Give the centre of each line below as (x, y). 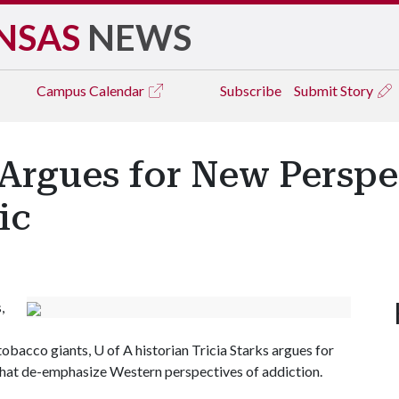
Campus (63, 90)
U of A (113, 350)
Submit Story (335, 90)
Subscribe (251, 90)
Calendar (118, 90)
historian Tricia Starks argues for (233, 350)
